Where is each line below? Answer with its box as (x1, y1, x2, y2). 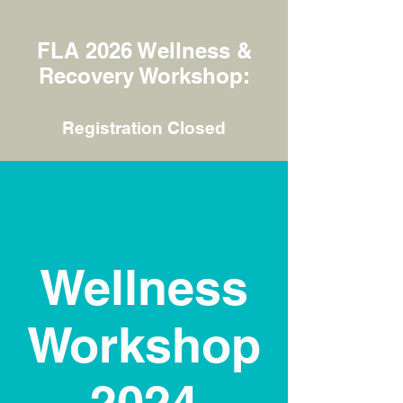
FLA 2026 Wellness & (36, 37, 252, 63)
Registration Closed (62, 117, 226, 138)
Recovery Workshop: (38, 62, 250, 88)
